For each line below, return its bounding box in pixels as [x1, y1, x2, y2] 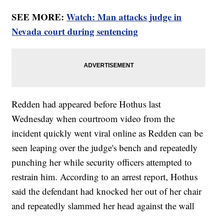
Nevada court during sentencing [12, 24, 139, 38]
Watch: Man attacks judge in [66, 10, 182, 23]
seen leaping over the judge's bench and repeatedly [12, 141, 198, 154]
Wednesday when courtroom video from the [12, 112, 175, 124]
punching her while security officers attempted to [12, 155, 192, 168]
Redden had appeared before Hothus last [12, 97, 161, 110]
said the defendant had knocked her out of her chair [12, 185, 202, 197]
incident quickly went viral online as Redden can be [12, 126, 203, 139]
